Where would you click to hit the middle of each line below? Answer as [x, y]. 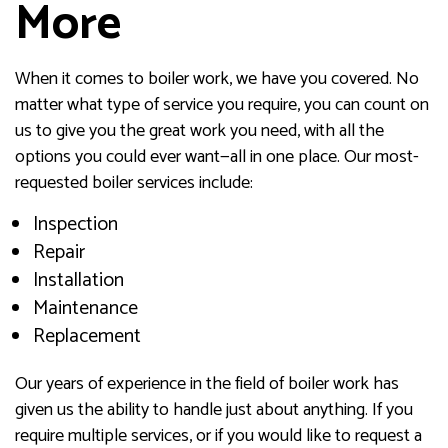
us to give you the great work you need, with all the [199, 131]
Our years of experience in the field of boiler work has [207, 384]
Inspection [75, 225]
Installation [78, 281]
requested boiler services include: [134, 183]
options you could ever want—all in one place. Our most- [217, 157]
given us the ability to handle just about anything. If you [214, 410]
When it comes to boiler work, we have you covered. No [217, 79]
